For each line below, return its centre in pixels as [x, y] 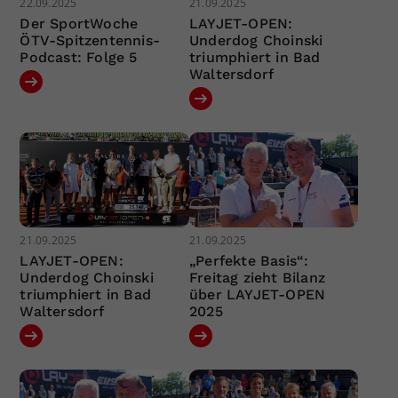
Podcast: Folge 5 [79, 57]
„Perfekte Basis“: [249, 261]
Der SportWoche [79, 23]
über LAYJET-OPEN [257, 295]
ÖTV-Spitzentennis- [90, 40]
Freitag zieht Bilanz [257, 278]
